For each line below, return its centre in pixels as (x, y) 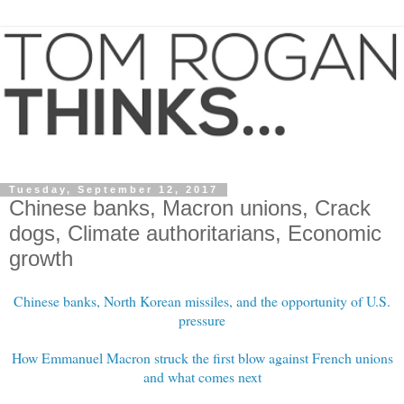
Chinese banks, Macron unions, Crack (190, 207)
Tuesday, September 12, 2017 (114, 190)
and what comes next (202, 377)
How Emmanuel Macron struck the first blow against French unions (202, 358)
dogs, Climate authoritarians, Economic (195, 233)
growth (41, 258)
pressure (202, 320)
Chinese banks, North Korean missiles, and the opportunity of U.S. (202, 301)
